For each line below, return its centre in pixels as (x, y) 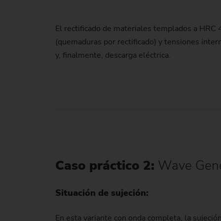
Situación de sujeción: (103, 193)
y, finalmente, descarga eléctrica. (114, 55)
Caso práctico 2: (107, 166)
